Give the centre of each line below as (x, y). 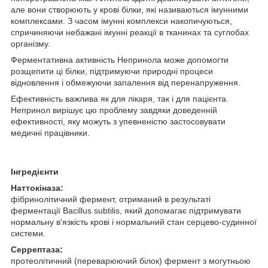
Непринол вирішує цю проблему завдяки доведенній (114, 110)
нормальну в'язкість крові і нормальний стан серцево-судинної (134, 222)
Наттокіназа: (37, 188)
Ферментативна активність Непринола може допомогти (120, 60)
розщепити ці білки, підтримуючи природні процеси (112, 71)
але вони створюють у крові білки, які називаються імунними (130, 9)
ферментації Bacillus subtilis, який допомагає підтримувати (126, 210)
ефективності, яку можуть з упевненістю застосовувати (118, 121)
